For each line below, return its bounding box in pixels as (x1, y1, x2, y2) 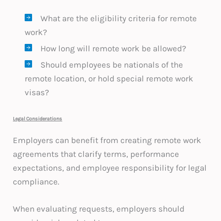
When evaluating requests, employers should (13, 204, 185, 214)
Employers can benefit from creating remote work (13, 135, 202, 146)
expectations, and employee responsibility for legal (13, 163, 207, 173)
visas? (25, 87, 49, 98)
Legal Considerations (13, 115, 63, 122)
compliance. (13, 177, 60, 187)
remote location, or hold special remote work (25, 74, 194, 84)
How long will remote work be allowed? (40, 43, 186, 54)
